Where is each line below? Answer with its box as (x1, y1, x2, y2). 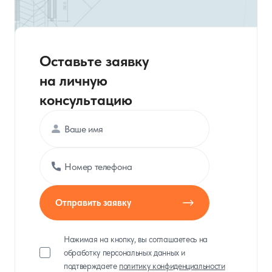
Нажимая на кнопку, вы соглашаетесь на (64, 234, 208, 244)
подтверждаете (64, 261, 120, 271)
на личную (39, 72, 107, 89)
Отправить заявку (55, 197, 131, 208)
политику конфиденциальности (119, 261, 225, 271)
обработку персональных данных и (64, 248, 186, 257)
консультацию (39, 91, 132, 109)
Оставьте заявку (39, 52, 149, 70)
